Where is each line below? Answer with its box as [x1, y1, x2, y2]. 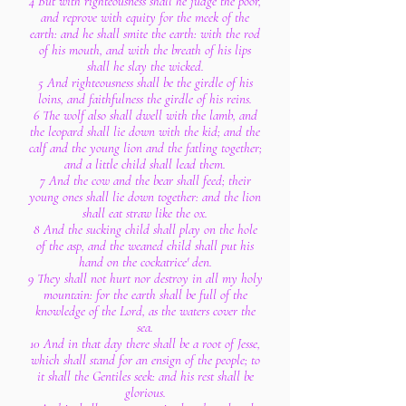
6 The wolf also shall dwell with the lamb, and [33, 107, 257, 123]
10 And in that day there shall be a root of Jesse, [30, 335, 260, 352]
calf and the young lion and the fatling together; [28, 140, 262, 156]
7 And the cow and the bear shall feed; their [39, 172, 251, 188]
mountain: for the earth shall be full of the [43, 286, 247, 303]
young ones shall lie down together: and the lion [29, 188, 261, 205]
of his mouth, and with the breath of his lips [39, 42, 251, 58]
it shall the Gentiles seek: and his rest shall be [36, 368, 254, 384]
